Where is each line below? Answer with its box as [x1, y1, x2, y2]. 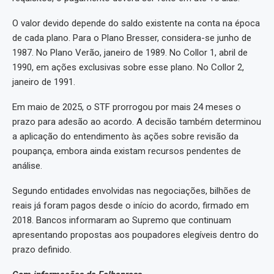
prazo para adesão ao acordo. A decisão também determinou [12, 116, 261, 128]
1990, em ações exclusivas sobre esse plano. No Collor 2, [12, 62, 244, 73]
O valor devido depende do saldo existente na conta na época [12, 18, 260, 29]
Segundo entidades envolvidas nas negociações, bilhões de [12, 185, 251, 197]
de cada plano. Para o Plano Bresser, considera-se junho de [12, 32, 251, 44]
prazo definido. [12, 244, 72, 256]
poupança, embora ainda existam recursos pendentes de [12, 146, 241, 157]
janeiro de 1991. [12, 76, 75, 88]
